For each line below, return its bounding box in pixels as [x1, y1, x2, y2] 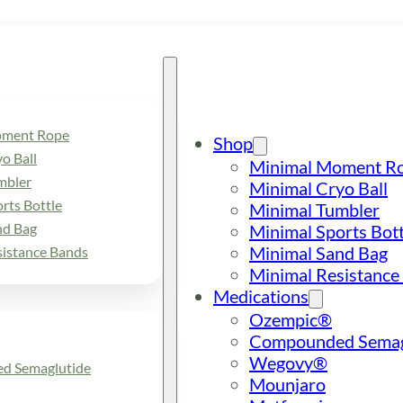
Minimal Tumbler [249, 199, 380, 220]
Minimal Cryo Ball [249, 177, 388, 199]
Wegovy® [249, 352, 327, 373]
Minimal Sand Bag [249, 242, 388, 264]
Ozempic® [249, 309, 332, 330]
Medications [213, 285, 309, 307]
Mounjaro [249, 373, 326, 395]
